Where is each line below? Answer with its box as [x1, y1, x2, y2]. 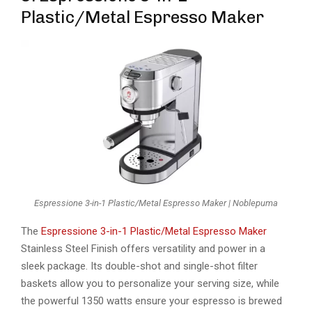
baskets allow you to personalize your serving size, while [21, 277, 279, 290]
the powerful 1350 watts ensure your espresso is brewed [21, 295, 282, 308]
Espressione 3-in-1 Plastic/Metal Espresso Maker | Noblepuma [34, 197, 278, 208]
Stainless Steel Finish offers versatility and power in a [21, 242, 265, 256]
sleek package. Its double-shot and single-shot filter [21, 260, 258, 273]
